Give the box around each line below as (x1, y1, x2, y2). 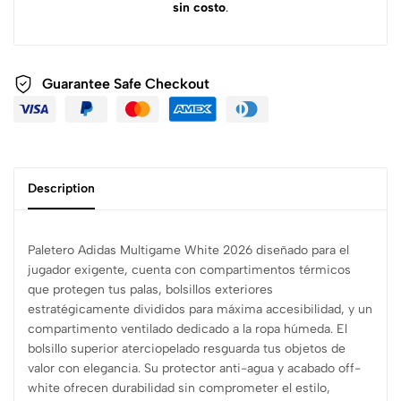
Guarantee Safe (42, 75, 145, 93)
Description (28, 180, 95, 196)
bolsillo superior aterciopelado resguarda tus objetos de (28, 340, 346, 356)
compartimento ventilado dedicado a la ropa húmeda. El (28, 320, 347, 337)
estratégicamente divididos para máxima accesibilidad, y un (28, 301, 372, 317)
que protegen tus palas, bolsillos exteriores (28, 281, 273, 297)
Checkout (145, 75, 209, 93)
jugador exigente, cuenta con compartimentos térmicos (28, 261, 351, 277)
